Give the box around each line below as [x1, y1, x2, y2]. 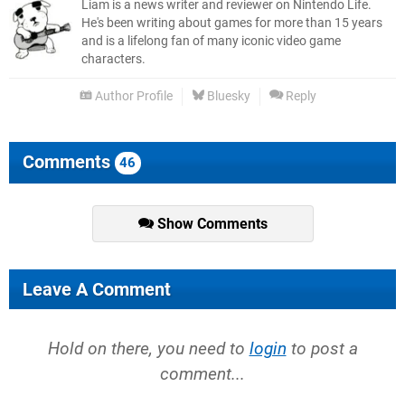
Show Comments [153, 215, 268, 233]
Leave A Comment [23, 278, 171, 301]
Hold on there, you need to [47, 338, 250, 360]
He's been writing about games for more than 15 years [81, 15, 382, 32]
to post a [286, 338, 358, 360]
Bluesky [204, 89, 250, 105]
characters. [81, 52, 146, 68]
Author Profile [92, 89, 173, 105]
